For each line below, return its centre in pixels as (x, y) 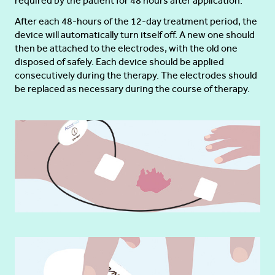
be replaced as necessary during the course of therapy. (132, 89)
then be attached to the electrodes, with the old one (126, 48)
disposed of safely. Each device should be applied (119, 62)
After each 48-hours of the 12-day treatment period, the (136, 21)
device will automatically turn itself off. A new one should (135, 35)
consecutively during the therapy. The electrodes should (136, 75)
